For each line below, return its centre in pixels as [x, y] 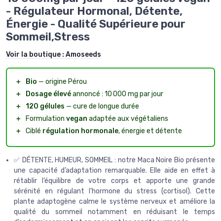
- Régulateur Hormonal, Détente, [94, 11]
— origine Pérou [62, 81]
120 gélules [45, 106]
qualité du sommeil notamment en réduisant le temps [114, 212]
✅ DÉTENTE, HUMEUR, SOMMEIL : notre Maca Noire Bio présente [114, 160]
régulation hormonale [80, 131]
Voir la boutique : [36, 54]
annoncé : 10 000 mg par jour [117, 94]
